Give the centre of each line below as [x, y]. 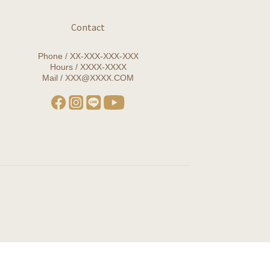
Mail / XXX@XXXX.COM [88, 77]
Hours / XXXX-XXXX [88, 67]
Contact [88, 27]
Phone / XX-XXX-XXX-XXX [88, 56]
